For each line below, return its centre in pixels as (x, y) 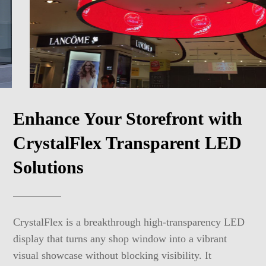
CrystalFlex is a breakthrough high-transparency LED (129, 222)
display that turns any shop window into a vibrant (120, 238)
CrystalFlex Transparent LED (128, 143)
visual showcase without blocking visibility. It (113, 255)
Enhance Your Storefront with (128, 119)
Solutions (49, 167)
